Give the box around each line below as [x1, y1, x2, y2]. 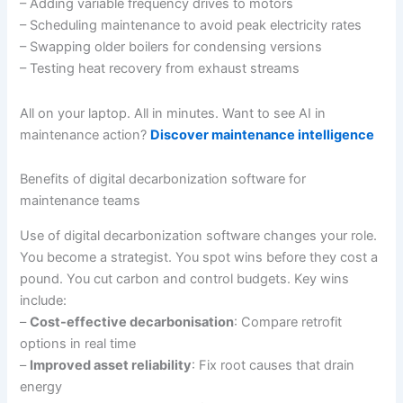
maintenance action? [20, 126, 151, 143]
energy [20, 378, 63, 395]
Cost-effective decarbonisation [30, 313, 235, 330]
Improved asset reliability [30, 356, 193, 373]
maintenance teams [20, 193, 141, 210]
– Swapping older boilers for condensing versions [20, 39, 323, 56]
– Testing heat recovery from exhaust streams [20, 60, 300, 77]
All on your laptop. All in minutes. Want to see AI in [20, 104, 327, 121]
